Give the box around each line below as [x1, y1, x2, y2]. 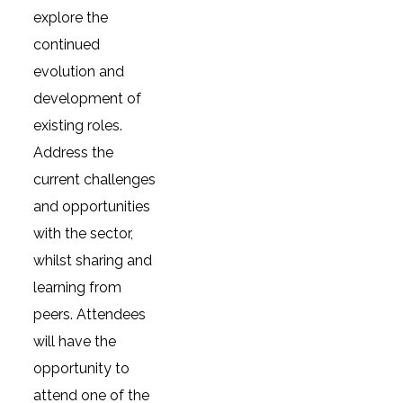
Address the [33, 144, 114, 161]
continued [33, 36, 101, 53]
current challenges [33, 171, 157, 188]
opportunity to [33, 360, 130, 377]
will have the [33, 333, 117, 350]
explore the [33, 9, 109, 26]
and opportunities [33, 198, 151, 215]
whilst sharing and [33, 252, 153, 269]
